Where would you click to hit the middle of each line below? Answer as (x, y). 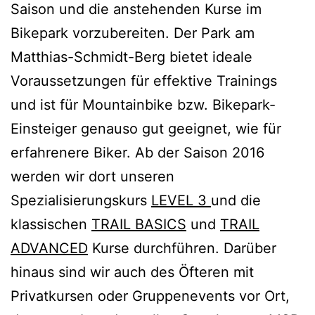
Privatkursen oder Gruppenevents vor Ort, (150, 296)
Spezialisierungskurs (81, 201)
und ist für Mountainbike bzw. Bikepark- (143, 105)
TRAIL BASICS (139, 225)
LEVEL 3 (181, 201)
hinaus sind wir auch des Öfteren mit (132, 272)
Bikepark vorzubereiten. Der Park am (133, 33)
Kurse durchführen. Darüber (182, 249)
